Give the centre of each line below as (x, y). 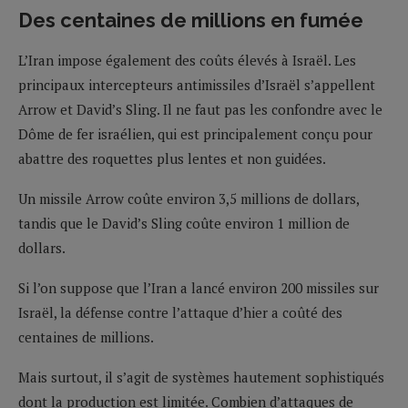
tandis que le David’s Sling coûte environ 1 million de (184, 223)
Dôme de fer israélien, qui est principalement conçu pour (195, 133)
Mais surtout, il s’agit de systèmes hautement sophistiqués (201, 377)
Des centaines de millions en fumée (191, 20)
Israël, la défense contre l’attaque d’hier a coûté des (180, 312)
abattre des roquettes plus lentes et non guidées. (172, 158)
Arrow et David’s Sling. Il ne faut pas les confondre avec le (200, 109)
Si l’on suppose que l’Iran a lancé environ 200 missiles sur (199, 287)
